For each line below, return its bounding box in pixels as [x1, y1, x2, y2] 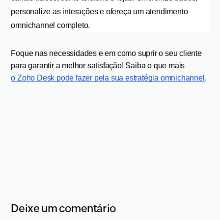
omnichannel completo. [11, 21, 90, 29]
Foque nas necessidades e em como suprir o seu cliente [11, 49, 202, 57]
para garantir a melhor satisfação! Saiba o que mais [11, 61, 187, 70]
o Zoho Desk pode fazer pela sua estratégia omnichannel [11, 74, 205, 82]
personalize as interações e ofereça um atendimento [11, 7, 188, 16]
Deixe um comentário [11, 202, 116, 215]
